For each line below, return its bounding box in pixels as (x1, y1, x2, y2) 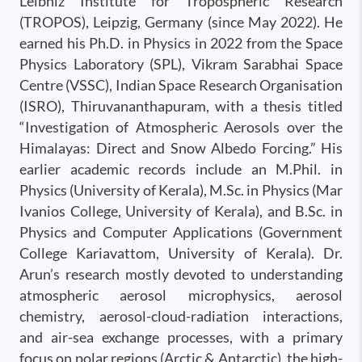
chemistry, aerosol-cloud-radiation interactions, (19, 307, 343, 325)
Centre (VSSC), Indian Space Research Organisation (19, 76, 343, 94)
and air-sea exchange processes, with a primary (19, 328, 343, 346)
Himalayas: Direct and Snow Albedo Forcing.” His (19, 139, 343, 157)
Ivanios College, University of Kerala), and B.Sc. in (19, 202, 343, 220)
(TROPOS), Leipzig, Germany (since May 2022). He (19, 13, 343, 31)
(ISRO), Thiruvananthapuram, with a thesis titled (19, 97, 343, 115)
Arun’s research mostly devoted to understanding (19, 265, 343, 283)
